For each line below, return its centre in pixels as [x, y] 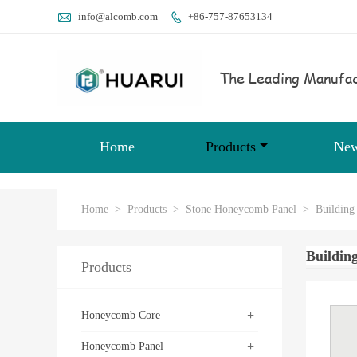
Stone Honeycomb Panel [241, 209]
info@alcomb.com [118, 17]
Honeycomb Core [121, 315]
